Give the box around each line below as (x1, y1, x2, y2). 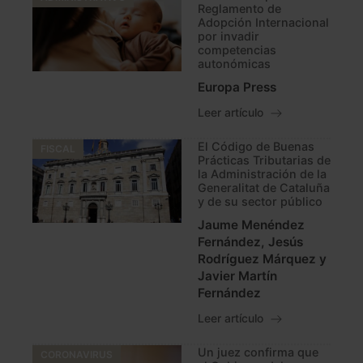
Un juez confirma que (198, 345, 318, 360)
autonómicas (198, 57, 271, 71)
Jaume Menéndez (198, 217, 305, 233)
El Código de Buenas (198, 139, 314, 154)
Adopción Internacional (198, 15, 329, 30)
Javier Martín (198, 268, 277, 284)
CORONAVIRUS (41, 348, 113, 361)
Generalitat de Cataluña (198, 181, 330, 195)
